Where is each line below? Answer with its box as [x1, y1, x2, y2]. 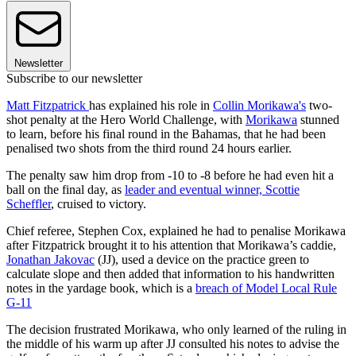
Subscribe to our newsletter [6, 72, 142, 86]
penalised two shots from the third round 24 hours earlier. [6, 141, 295, 156]
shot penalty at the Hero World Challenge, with [6, 113, 246, 127]
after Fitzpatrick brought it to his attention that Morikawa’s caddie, [6, 238, 336, 253]
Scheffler [6, 197, 51, 211]
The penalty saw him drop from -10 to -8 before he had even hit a [6, 168, 334, 183]
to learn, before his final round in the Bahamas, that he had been [6, 127, 326, 141]
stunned [297, 113, 339, 127]
